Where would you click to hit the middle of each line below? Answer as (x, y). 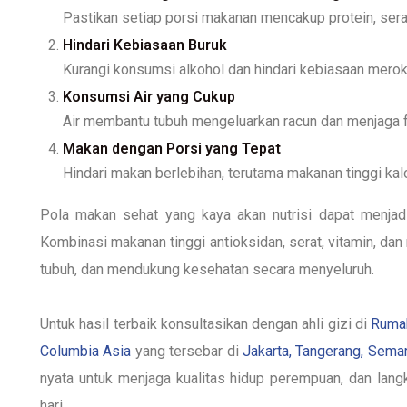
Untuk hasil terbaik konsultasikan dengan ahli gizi (198, 323)
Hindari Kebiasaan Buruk (145, 45)
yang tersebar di (187, 351)
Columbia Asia (86, 351)
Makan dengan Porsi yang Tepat (172, 148)
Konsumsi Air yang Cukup (149, 96)
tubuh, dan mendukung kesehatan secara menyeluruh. (207, 269)
